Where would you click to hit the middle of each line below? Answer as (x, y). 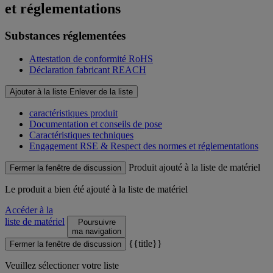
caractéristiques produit (73, 113)
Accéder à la (29, 210)
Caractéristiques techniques (81, 135)
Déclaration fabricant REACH (88, 70)
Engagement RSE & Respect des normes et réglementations (144, 146)
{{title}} (145, 244)
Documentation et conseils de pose (96, 124)
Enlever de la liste (101, 92)
